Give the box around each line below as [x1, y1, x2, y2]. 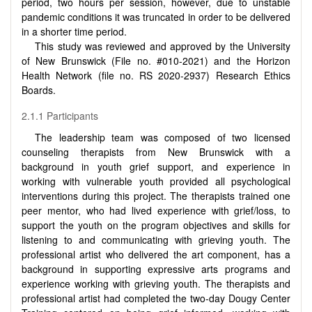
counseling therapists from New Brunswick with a [22, 145, 290, 159]
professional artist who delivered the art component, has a [22, 247, 290, 262]
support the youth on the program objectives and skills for [22, 218, 290, 233]
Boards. [22, 82, 56, 97]
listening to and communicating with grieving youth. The [22, 233, 290, 247]
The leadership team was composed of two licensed [35, 130, 290, 145]
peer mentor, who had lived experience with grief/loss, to [22, 203, 290, 218]
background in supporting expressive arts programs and [22, 262, 290, 276]
